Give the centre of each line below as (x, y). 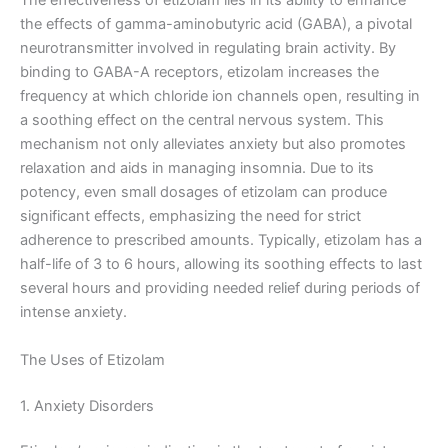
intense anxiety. (73, 312)
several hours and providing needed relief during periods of (220, 288)
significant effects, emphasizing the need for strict (190, 216)
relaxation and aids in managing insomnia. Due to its (197, 168)
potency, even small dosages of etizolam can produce (203, 192)
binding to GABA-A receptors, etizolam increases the (199, 72)
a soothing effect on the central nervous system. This (202, 120)
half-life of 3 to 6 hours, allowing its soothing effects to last (221, 264)
